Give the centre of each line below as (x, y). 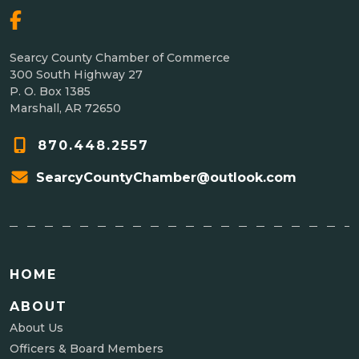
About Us (36, 327)
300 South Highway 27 (76, 74)
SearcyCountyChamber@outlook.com (166, 177)
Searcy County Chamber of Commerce (120, 57)
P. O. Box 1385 (50, 91)
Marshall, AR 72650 (65, 108)
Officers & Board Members (87, 348)
